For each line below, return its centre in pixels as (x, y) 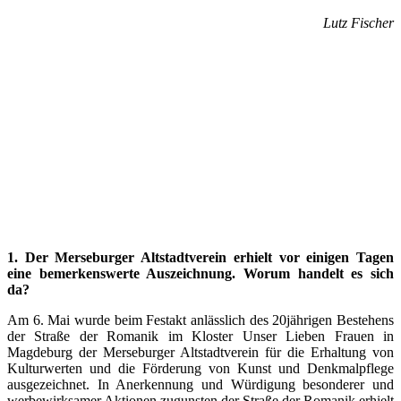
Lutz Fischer (358, 23)
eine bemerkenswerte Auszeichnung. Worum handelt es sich (200, 273)
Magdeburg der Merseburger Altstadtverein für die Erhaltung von (200, 352)
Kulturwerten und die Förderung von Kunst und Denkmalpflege (200, 368)
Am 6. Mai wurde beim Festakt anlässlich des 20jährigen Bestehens (200, 320)
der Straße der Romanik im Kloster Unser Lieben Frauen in (200, 336)
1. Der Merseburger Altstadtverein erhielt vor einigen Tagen (200, 257)
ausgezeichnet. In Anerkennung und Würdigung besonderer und (200, 384)
